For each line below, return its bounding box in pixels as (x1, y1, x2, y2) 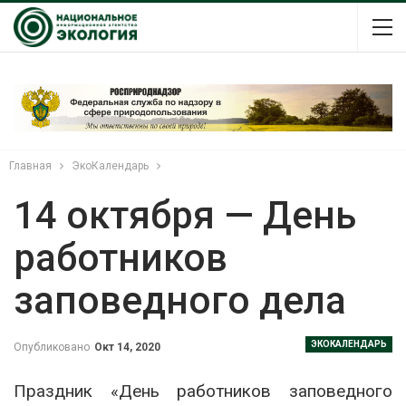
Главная (9, 159, 52, 172)
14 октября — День (14, 192, 356, 237)
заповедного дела (14, 277, 346, 323)
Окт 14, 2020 (94, 340, 160, 353)
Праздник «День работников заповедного (14, 380, 392, 401)
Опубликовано (14, 340, 92, 353)
